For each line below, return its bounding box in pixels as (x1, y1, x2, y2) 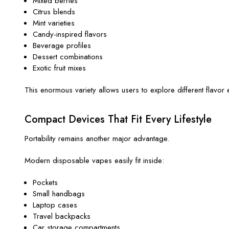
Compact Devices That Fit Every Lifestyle (25, 111, 212, 127)
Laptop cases (33, 199, 78, 211)
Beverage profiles (33, 39, 91, 51)
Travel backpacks (33, 210, 91, 222)
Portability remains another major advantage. (25, 132, 169, 144)
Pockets (33, 176, 58, 188)
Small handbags (33, 188, 85, 199)
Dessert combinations (33, 51, 103, 62)
